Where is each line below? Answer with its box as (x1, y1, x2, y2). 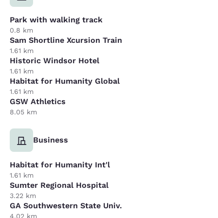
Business (33, 135, 68, 145)
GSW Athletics (10, 96, 66, 106)
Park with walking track (10, 15, 103, 24)
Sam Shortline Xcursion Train (10, 35, 122, 45)
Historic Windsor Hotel (10, 55, 99, 65)
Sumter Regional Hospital (10, 180, 109, 190)
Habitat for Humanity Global (10, 76, 120, 86)
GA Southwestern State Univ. (10, 200, 122, 210)
